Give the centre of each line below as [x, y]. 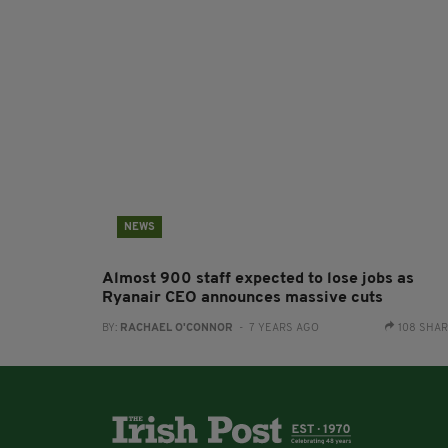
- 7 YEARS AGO [276, 328]
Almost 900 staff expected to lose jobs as [258, 279]
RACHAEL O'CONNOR [176, 328]
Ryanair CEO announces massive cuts [242, 298]
